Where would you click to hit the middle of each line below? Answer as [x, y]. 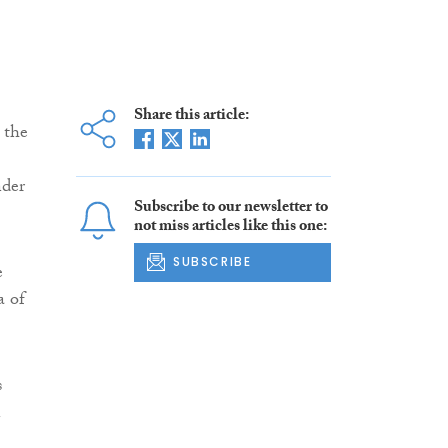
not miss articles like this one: [230, 228]
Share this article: [191, 117]
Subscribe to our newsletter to [230, 209]
